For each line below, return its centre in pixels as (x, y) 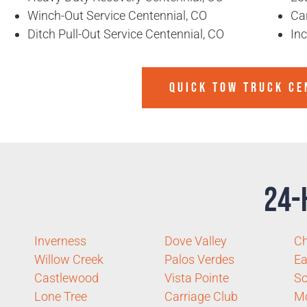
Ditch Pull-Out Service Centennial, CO (126, 34)
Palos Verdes (199, 259)
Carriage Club (201, 296)
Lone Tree (61, 296)
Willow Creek (69, 259)
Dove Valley (195, 241)
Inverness (60, 241)
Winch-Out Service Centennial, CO (117, 15)
